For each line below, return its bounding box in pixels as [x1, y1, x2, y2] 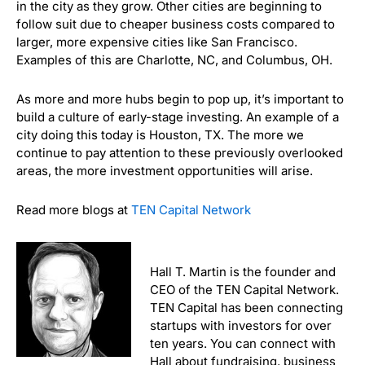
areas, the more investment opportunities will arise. [16, 163, 313, 179]
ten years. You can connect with [149, 335, 336, 351]
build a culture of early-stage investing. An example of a [16, 109, 339, 125]
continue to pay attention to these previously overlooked [16, 145, 343, 161]
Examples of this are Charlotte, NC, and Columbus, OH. [16, 51, 332, 68]
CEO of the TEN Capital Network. [149, 281, 339, 297]
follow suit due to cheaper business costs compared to [16, 15, 335, 32]
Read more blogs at [16, 202, 131, 218]
